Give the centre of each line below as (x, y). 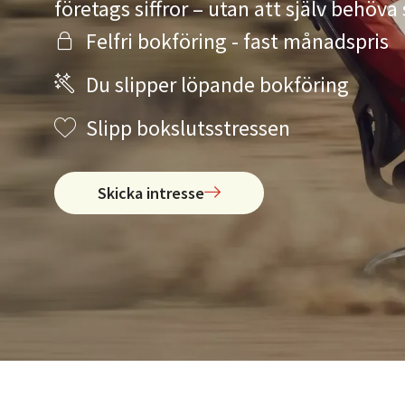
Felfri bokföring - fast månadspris (237, 41)
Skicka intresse (151, 193)
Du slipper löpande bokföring (217, 85)
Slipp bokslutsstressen (188, 128)
